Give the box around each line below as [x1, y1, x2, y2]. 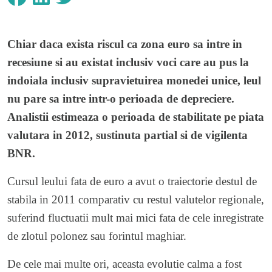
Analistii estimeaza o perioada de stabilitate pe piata [7, 110, 264, 123]
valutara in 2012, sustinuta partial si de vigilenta [7, 128, 248, 141]
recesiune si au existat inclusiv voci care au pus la [7, 55, 249, 69]
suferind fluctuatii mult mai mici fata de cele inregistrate [7, 211, 263, 224]
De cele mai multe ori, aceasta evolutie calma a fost [7, 257, 242, 270]
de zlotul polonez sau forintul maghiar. [7, 229, 186, 242]
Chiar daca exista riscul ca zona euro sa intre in [7, 37, 242, 50]
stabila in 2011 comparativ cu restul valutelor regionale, [7, 192, 264, 206]
